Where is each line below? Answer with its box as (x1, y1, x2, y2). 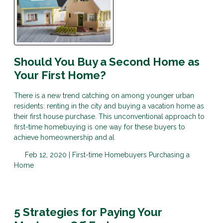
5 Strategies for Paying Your (14, 205, 162, 219)
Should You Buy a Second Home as (14, 55, 200, 69)
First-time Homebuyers (72, 150, 149, 159)
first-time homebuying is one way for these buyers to (14, 122, 185, 131)
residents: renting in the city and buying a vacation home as (14, 102, 204, 110)
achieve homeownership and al (14, 133, 114, 141)
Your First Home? (14, 69, 106, 82)
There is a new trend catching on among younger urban (14, 91, 194, 100)
